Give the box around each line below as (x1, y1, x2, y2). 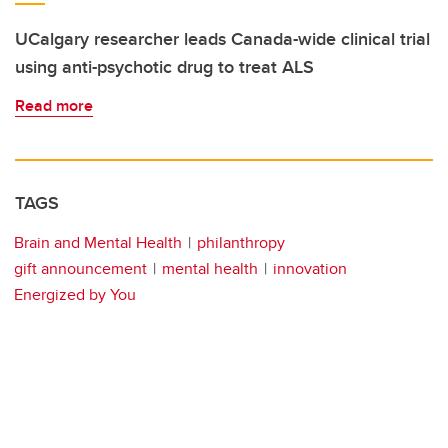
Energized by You (14, 283, 136, 307)
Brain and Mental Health (14, 231, 182, 255)
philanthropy (197, 231, 285, 255)
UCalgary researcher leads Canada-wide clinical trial (15, 26, 430, 53)
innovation (273, 257, 347, 281)
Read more (15, 94, 93, 118)
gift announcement (14, 257, 147, 281)
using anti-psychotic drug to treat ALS (15, 54, 314, 81)
